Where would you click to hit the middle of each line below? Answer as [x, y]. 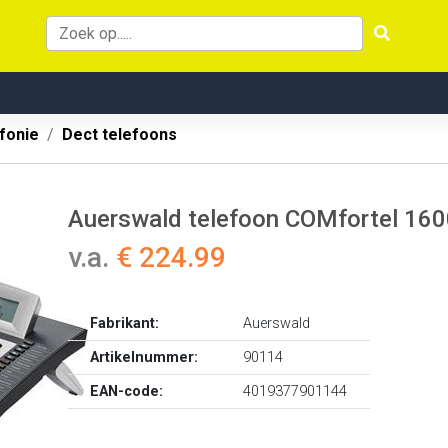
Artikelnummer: [144, 357]
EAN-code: [127, 391]
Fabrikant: [125, 323]
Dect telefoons [119, 134]
